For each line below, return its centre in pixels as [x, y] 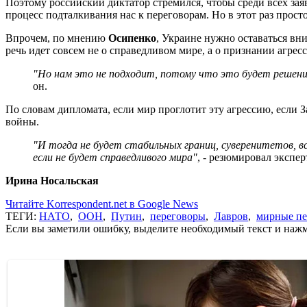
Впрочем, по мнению [57, 38]
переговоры [178, 217]
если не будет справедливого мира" [115, 158]
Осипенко [132, 38]
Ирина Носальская [52, 181]
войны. [22, 122]
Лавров [231, 217]
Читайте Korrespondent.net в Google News [102, 204]
